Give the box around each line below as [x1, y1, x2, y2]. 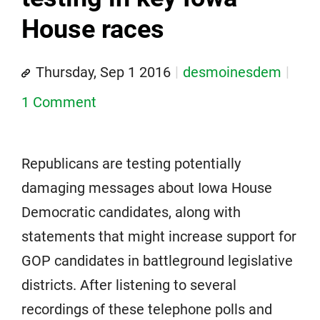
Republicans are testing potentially [21, 155, 241, 173]
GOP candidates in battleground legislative [21, 252, 293, 270]
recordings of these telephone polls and [21, 301, 272, 319]
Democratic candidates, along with [21, 204, 241, 221]
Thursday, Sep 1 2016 [36, 64, 171, 81]
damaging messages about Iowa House [21, 179, 272, 197]
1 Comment [21, 94, 96, 111]
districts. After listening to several [21, 276, 236, 294]
